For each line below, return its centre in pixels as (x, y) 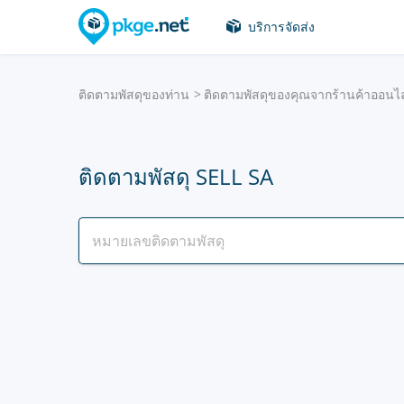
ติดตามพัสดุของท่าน (134, 94)
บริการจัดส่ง (281, 27)
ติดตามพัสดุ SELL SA (176, 176)
